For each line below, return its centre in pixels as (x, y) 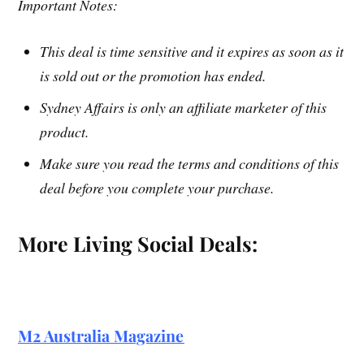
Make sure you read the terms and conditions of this (190, 163)
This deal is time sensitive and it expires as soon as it (192, 51)
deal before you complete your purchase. (157, 187)
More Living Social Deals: (138, 243)
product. (65, 131)
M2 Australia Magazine (101, 335)
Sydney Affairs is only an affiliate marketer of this (184, 107)
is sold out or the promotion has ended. (153, 75)
